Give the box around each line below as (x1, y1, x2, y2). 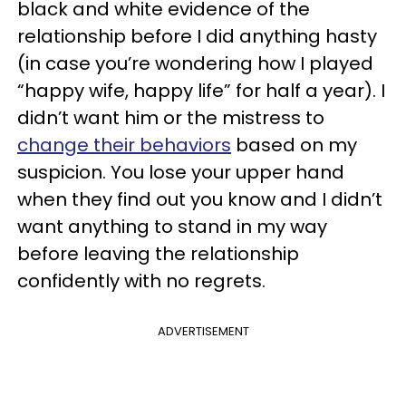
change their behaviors (17, 132, 231, 158)
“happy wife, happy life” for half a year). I (17, 78, 385, 103)
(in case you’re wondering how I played (17, 51, 373, 76)
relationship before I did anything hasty (17, 24, 377, 49)
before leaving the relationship (17, 241, 299, 266)
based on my (231, 132, 357, 158)
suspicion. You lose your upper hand (17, 159, 344, 185)
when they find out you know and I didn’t (17, 187, 382, 212)
